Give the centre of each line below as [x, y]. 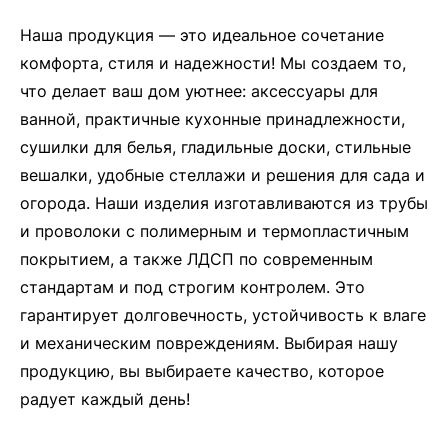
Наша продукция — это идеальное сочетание [202, 34]
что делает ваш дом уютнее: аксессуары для [199, 90]
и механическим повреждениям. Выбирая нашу [209, 342]
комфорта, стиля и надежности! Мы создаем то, [213, 62]
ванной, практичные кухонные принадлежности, [212, 118]
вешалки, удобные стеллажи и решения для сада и [222, 174]
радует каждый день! [105, 398]
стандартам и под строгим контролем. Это [192, 286]
